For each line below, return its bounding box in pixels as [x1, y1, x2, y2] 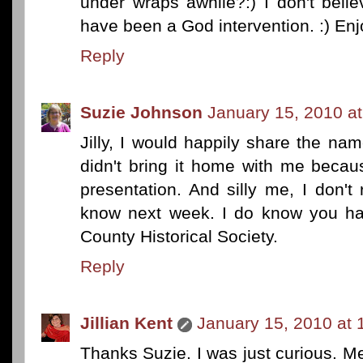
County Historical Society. [80, 227, 278, 246]
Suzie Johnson [80, 103, 203, 122]
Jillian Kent [80, 314, 173, 333]
